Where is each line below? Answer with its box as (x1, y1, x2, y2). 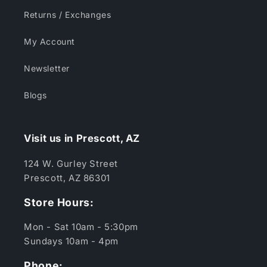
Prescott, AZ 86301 (24, 172, 110, 184)
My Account (24, 36, 75, 47)
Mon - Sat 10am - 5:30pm (24, 221, 138, 232)
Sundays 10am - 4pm (24, 235, 119, 247)
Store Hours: (24, 195, 94, 209)
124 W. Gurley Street (24, 158, 118, 170)
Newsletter (24, 63, 70, 74)
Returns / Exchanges (24, 10, 111, 20)
